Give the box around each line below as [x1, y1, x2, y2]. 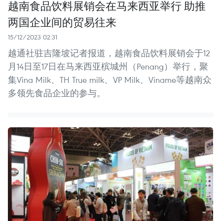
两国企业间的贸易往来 [8, 14, 116, 29]
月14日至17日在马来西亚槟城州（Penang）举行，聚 [8, 60, 208, 72]
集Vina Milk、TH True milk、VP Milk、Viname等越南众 [8, 74, 212, 85]
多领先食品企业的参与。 [8, 87, 106, 99]
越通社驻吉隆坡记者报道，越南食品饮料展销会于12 [8, 47, 210, 59]
